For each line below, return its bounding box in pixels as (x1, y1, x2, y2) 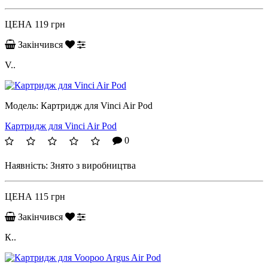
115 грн (35, 191, 65, 202)
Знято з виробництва (50, 160, 136, 170)
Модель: (5, 100, 41, 111)
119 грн (35, 19, 65, 29)
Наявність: (5, 160, 48, 170)
